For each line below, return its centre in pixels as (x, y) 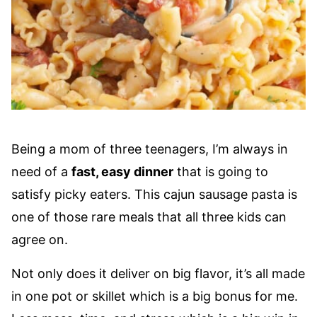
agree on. (40, 240)
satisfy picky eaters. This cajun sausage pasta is (154, 194)
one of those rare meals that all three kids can (149, 217)
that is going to (221, 172)
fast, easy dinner (122, 172)
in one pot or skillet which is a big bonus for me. (155, 296)
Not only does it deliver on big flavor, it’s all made (158, 273)
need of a (41, 172)
